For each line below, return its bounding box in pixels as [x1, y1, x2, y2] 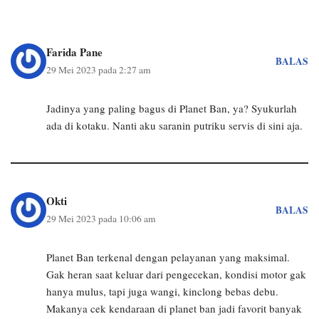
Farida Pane [46, 44, 103, 60]
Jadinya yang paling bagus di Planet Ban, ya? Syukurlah [46, 101, 297, 115]
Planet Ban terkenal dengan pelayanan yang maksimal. [46, 250, 290, 264]
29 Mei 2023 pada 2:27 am [46, 63, 151, 76]
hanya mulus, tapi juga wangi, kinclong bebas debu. [46, 284, 278, 298]
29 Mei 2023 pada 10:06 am [46, 212, 156, 225]
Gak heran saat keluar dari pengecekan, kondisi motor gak [46, 267, 306, 281]
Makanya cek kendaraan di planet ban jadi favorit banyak [46, 301, 302, 315]
